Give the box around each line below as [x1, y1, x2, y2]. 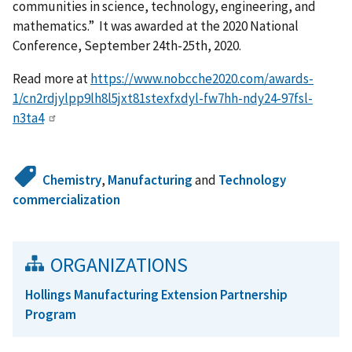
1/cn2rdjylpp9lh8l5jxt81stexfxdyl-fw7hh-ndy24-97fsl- [13, 89, 313, 107]
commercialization [13, 190, 120, 208]
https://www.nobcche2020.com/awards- [90, 69, 313, 87]
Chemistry [42, 170, 102, 189]
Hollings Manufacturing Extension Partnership [25, 285, 288, 303]
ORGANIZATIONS [50, 251, 188, 277]
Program [25, 305, 76, 323]
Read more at [13, 69, 90, 87]
